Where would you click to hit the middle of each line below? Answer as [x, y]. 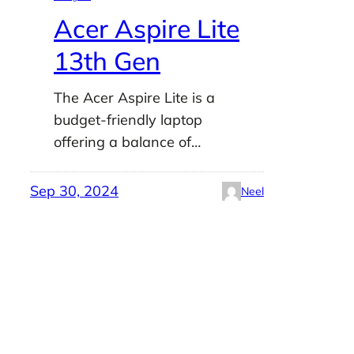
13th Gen [107, 61]
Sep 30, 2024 [74, 191]
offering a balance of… [127, 142]
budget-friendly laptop [128, 120]
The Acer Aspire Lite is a [134, 98]
